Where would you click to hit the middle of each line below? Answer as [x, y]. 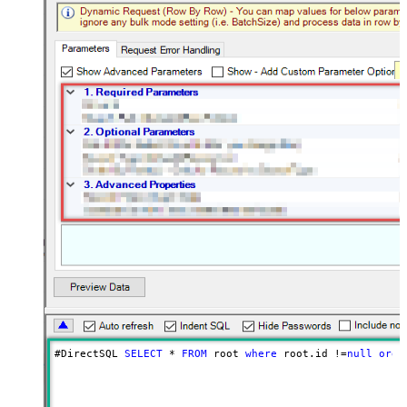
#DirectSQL [89, 353]
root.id [305, 353]
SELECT [143, 353]
